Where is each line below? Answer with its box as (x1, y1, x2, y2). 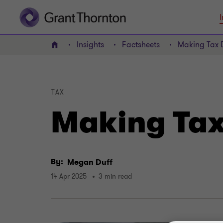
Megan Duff (67, 157, 112, 168)
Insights (77, 39, 104, 50)
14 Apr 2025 (51, 172, 87, 182)
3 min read (99, 172, 132, 182)
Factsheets (122, 39, 160, 50)
